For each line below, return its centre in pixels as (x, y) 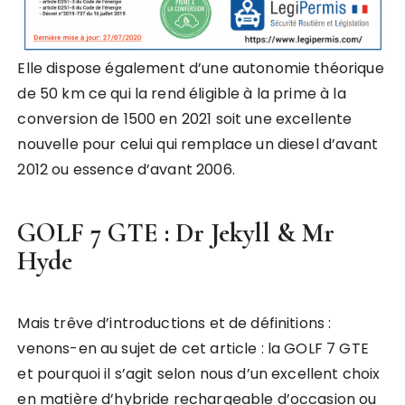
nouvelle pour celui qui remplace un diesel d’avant (198, 145)
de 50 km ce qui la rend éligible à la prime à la (182, 94)
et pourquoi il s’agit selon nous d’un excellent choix (199, 374)
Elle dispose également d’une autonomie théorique (201, 69)
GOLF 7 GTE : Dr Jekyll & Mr (176, 233)
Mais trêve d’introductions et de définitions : (174, 324)
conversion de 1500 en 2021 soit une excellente (185, 119)
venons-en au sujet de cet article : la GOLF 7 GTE (193, 349)
